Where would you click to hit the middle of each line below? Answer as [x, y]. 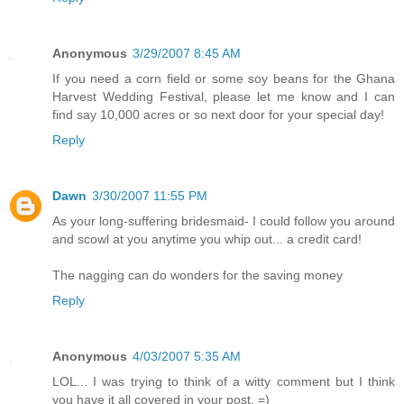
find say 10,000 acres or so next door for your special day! [218, 114]
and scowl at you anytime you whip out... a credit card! [207, 239]
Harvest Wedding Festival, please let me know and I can [224, 96]
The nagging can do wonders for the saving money [197, 275]
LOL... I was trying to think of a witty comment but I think [224, 381]
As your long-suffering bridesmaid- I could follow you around [224, 220]
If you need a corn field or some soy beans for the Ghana [224, 78]
